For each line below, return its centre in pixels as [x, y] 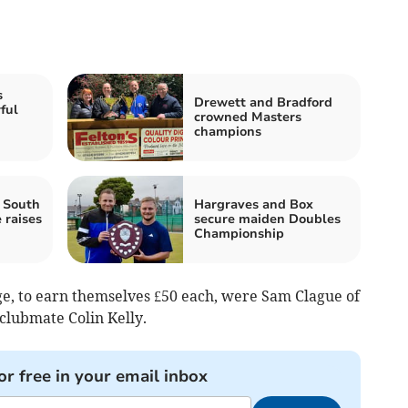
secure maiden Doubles [267, 219]
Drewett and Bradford [263, 102]
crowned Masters [248, 117]
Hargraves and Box [254, 204]
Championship [239, 233]
